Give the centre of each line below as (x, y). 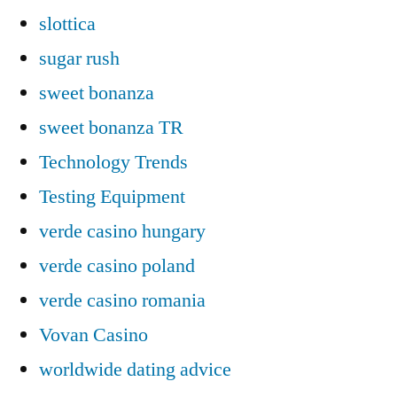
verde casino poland (117, 265)
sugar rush (79, 58)
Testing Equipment (112, 196)
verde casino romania (122, 300)
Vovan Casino (93, 335)
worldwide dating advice (135, 369)
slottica (67, 23)
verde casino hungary (122, 231)
